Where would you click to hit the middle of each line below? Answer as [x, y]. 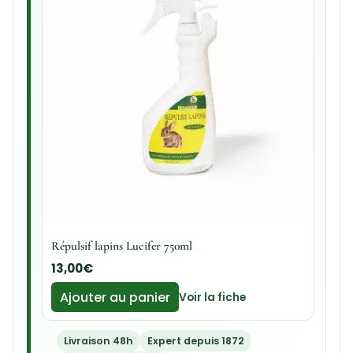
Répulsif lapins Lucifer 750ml [121, 247]
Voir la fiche [212, 297]
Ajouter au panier [115, 297]
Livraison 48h [99, 340]
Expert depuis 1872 [195, 340]
